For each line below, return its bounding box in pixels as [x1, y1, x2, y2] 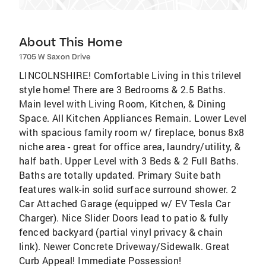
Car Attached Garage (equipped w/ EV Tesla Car [19, 197, 230, 210]
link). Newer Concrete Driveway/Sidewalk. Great [19, 240, 230, 252]
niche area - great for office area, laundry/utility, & [19, 140, 241, 153]
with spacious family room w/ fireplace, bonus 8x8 [19, 126, 245, 138]
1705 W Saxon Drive [19, 52, 90, 61]
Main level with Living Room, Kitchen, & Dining [19, 97, 226, 110]
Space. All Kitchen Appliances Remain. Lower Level [19, 112, 247, 124]
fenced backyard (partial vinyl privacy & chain [19, 226, 223, 238]
